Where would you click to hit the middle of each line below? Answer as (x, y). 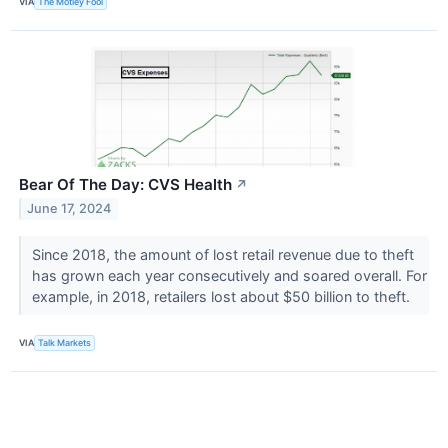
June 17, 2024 (69, 209)
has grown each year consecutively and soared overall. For (229, 275)
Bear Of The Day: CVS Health (125, 184)
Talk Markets (65, 343)
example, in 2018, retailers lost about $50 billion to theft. (222, 296)
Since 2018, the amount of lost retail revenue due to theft (222, 254)
